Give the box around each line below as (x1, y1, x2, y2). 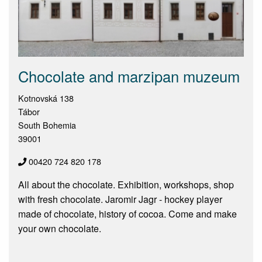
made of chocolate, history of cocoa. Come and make (18, 207, 237, 221)
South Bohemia (18, 119, 76, 132)
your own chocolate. (18, 222, 101, 236)
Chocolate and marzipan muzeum (18, 65, 240, 87)
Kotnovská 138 (18, 92, 74, 105)
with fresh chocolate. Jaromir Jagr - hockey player (18, 192, 222, 206)
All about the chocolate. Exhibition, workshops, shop (18, 178, 234, 192)
